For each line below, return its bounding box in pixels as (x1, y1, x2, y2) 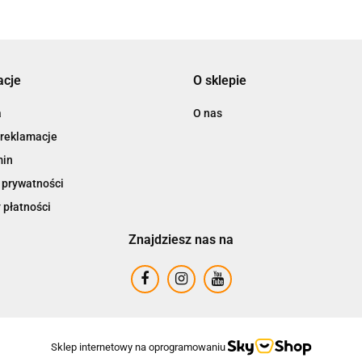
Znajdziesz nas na (128, 231, 234, 247)
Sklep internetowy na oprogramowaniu (50, 340, 225, 353)
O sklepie (193, 72, 246, 88)
